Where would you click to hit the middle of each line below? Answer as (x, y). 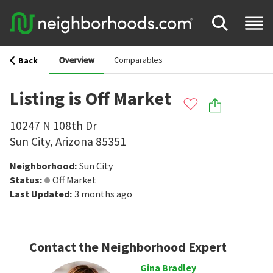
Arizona (74, 141)
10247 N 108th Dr (53, 126)
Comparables (139, 60)
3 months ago (103, 194)
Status (25, 180)
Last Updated (40, 194)
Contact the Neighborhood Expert (128, 247)
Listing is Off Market (90, 98)
